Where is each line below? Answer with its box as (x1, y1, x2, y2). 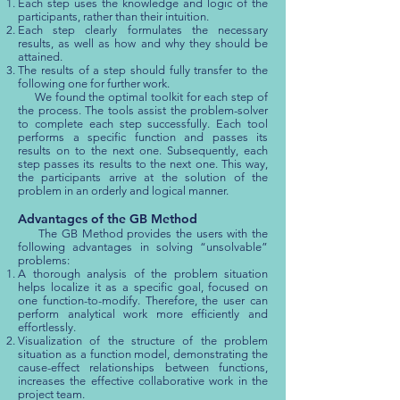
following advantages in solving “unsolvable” (18, 240, 268, 254)
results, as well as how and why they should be (18, 37, 268, 50)
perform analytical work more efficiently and (18, 307, 268, 321)
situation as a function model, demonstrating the (18, 347, 268, 361)
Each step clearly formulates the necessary (18, 23, 268, 37)
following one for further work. (18, 77, 170, 90)
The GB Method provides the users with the (18, 227, 268, 240)
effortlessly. (18, 321, 76, 334)
